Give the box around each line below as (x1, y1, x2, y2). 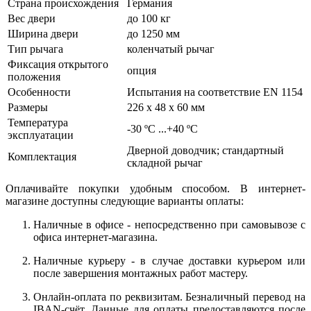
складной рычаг (127, 156, 203, 169)
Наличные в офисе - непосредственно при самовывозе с (33, 218, 305, 230)
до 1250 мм (127, 27, 180, 40)
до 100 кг (127, 12, 171, 24)
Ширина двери (8, 27, 78, 40)
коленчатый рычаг (127, 42, 215, 55)
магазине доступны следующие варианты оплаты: (6, 194, 244, 207)
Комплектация (8, 150, 76, 162)
